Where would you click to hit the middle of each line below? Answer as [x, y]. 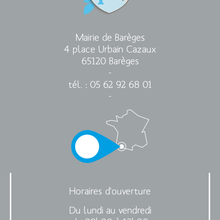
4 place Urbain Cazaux [110, 49]
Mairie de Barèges [110, 38]
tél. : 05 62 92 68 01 [110, 85]
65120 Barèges [110, 61]
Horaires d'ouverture [110, 191]
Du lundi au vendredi [110, 210]
